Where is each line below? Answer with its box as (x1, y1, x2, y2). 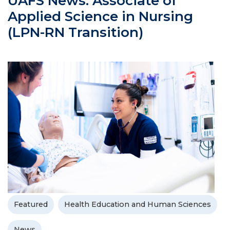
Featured (14, 199, 48, 209)
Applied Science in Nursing (8, 8, 193, 25)
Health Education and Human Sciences (64, 199, 211, 209)
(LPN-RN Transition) (8, 24, 143, 41)
